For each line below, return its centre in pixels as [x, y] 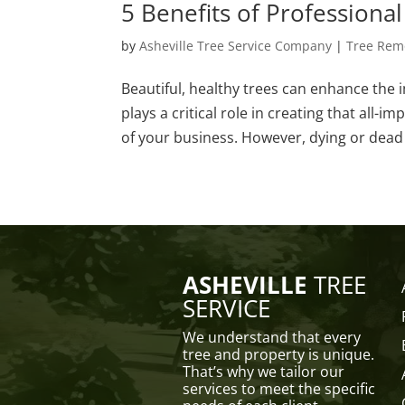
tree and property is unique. [278, 355]
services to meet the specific [278, 389]
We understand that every [271, 338]
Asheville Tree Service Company [236, 45]
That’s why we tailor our [263, 372]
